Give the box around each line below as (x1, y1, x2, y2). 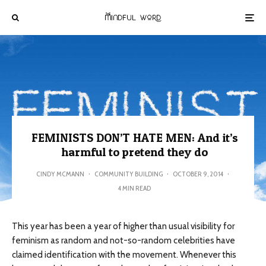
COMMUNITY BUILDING (94, 169, 163, 178)
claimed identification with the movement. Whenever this (12, 249, 236, 260)
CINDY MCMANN (36, 169, 84, 178)
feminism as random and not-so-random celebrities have (12, 235, 235, 246)
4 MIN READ (118, 183, 151, 192)
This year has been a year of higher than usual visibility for (12, 221, 235, 232)
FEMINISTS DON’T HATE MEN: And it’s (31, 131, 238, 145)
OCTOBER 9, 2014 (172, 169, 223, 178)
